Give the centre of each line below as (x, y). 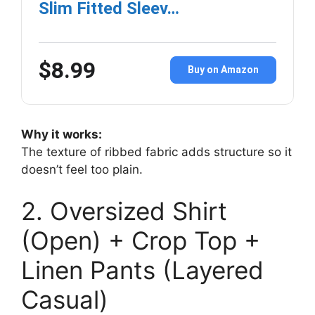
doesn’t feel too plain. (82, 169)
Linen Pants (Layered (142, 270)
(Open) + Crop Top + (141, 241)
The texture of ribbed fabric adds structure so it (156, 152)
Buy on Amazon (223, 70)
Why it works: (62, 134)
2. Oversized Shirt (124, 211)
